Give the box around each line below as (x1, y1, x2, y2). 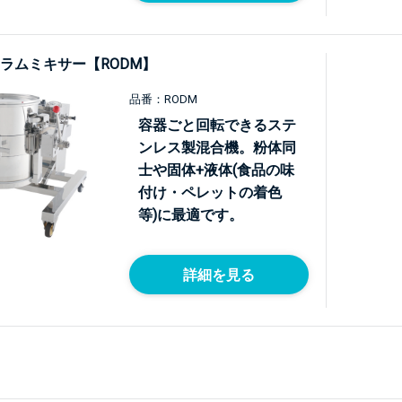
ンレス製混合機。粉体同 (138, 139, 296, 156)
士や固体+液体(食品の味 (138, 162, 294, 179)
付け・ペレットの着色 (138, 184, 282, 201)
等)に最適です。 (138, 206, 243, 223)
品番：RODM (129, 92, 197, 106)
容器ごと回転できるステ (138, 117, 296, 134)
